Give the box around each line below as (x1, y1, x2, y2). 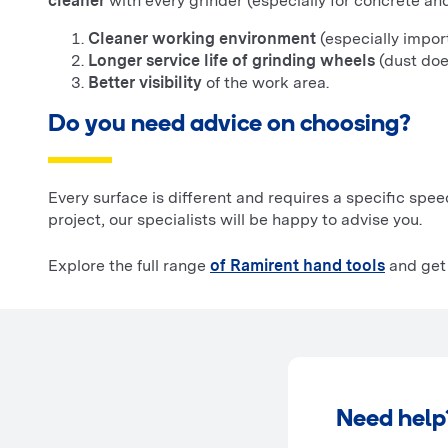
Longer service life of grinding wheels (88, 51, 375, 71)
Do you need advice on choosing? (48, 113, 411, 138)
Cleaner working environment (88, 29, 316, 49)
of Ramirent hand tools (210, 256, 385, 276)
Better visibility (88, 73, 202, 93)
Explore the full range (48, 256, 210, 276)
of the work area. (202, 73, 329, 93)
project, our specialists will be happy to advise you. (48, 210, 422, 230)
